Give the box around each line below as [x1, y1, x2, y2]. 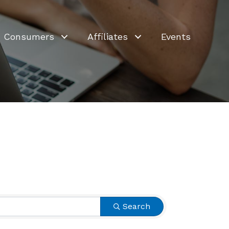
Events [161, 31, 191, 42]
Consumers [4, 31, 55, 42]
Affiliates [87, 31, 128, 42]
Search [123, 201, 150, 211]
